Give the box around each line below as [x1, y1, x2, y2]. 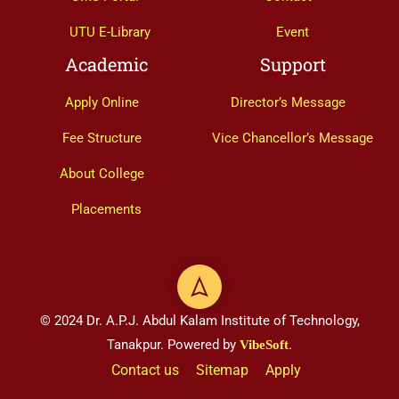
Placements [71, 201, 142, 218]
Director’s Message [231, 94, 346, 111]
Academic [64, 53, 148, 77]
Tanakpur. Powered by [107, 337, 236, 354]
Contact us [110, 362, 179, 379]
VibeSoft [240, 338, 289, 353]
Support [259, 53, 326, 77]
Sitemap [195, 362, 248, 379]
